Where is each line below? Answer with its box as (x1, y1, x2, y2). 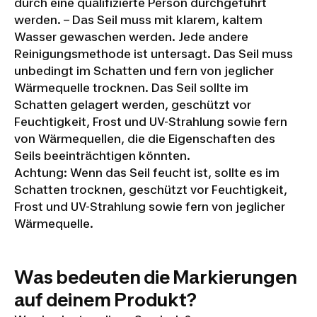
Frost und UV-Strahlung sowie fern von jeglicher (14, 200, 285, 214)
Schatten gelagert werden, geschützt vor (14, 98, 251, 112)
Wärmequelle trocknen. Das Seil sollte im (14, 81, 248, 95)
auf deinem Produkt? (14, 289, 197, 311)
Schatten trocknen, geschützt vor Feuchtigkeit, (14, 183, 287, 197)
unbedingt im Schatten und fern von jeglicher (14, 64, 274, 78)
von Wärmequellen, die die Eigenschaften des (14, 132, 275, 146)
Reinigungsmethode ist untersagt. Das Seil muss (14, 47, 293, 61)
